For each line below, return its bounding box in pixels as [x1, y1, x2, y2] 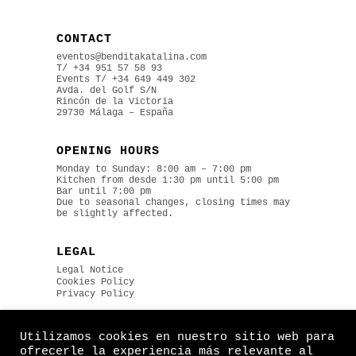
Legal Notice [56, 265, 123, 277]
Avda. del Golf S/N [56, 85, 157, 97]
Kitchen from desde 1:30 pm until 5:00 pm [56, 175, 279, 187]
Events [56, 74, 95, 86]
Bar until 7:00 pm [56, 186, 151, 198]
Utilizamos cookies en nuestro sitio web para [20, 331, 335, 343]
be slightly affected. [56, 208, 173, 220]
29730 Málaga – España [56, 107, 173, 119]
